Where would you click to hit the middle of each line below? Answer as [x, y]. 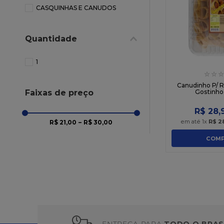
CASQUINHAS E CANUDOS [76, 8]
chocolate [208, 6]
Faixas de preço [59, 92]
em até [191, 122]
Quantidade [51, 38]
